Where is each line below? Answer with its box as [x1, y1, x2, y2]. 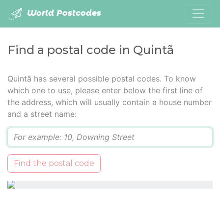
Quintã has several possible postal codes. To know [7, 74, 196, 83]
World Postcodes [25, 8, 101, 18]
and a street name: [7, 109, 77, 119]
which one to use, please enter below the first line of [7, 85, 203, 95]
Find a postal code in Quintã [7, 43, 174, 57]
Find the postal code [14, 159, 94, 168]
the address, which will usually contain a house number [7, 97, 212, 107]
